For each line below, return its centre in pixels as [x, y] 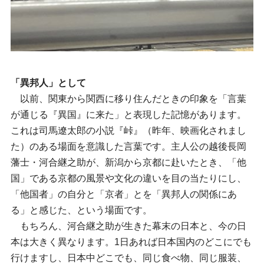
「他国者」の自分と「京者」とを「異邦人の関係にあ [124, 194]
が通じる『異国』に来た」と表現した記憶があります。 [128, 114]
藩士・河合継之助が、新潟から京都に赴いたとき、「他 [128, 162]
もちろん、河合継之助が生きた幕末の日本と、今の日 [128, 226]
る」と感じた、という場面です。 [81, 210]
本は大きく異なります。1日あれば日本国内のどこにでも [131, 242]
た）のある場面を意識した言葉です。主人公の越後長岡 [128, 146]
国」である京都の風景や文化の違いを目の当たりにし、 [128, 178]
